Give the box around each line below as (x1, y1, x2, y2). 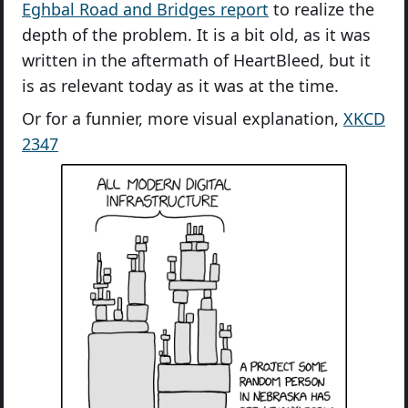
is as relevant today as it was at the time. (22, 75, 339, 97)
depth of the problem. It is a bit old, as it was (22, 24, 371, 46)
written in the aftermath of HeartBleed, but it (22, 49, 371, 71)
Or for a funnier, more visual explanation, (22, 107, 343, 129)
